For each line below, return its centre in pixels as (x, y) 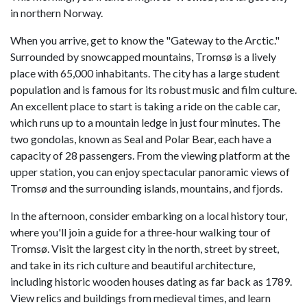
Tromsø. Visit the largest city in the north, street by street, (145, 249)
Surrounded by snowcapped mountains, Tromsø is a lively (143, 57)
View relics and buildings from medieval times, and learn (140, 298)
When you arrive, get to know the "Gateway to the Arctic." (145, 40)
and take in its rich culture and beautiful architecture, (133, 265)
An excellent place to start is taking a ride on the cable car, (145, 106)
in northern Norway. (58, 13)
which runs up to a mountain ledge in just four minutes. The (145, 123)
